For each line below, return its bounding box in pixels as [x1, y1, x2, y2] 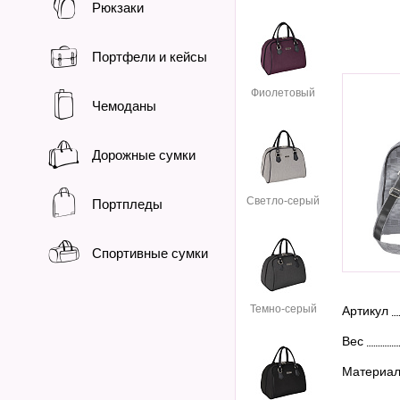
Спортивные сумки [92, 246, 208, 261]
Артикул [342, 303, 388, 318]
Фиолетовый [251, 87, 315, 99]
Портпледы [92, 196, 162, 212]
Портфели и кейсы [92, 49, 207, 64]
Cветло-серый [246, 195, 320, 207]
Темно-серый [249, 303, 317, 315]
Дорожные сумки [92, 147, 196, 162]
